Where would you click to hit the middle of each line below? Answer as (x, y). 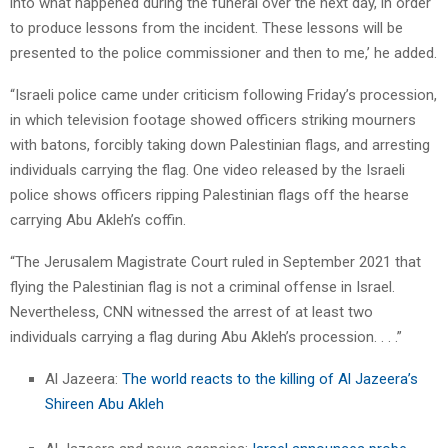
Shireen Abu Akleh (104, 403)
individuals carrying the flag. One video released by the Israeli (207, 169)
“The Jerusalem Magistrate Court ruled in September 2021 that (215, 261)
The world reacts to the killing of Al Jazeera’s (270, 378)
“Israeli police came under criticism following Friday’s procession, (223, 94)
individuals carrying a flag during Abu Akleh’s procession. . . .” (206, 336)
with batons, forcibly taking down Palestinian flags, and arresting (220, 144)
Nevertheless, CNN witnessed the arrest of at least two (191, 311)
